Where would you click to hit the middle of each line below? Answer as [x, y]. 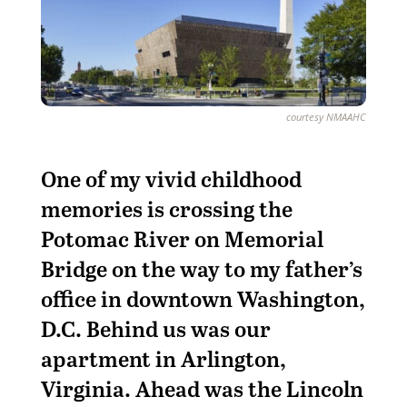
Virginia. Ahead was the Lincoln [202, 388]
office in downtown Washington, [203, 298]
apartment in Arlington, [163, 358]
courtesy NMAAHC [327, 116]
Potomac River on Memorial [182, 238]
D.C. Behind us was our [155, 328]
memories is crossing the [166, 208]
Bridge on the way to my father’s [201, 268]
